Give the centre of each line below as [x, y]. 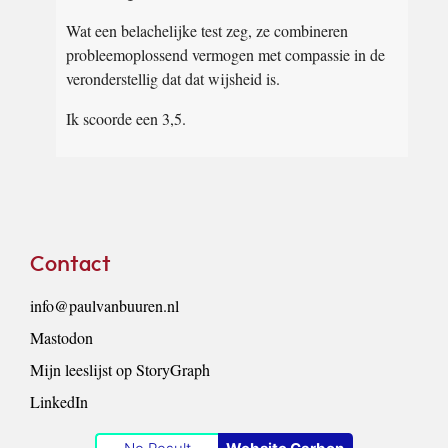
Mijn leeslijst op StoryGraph [119, 370]
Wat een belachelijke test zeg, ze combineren [207, 31]
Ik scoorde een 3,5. [126, 119]
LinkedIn [58, 402]
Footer [64, 250]
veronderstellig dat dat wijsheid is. [173, 79]
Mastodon [61, 338]
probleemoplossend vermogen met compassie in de [225, 55]
